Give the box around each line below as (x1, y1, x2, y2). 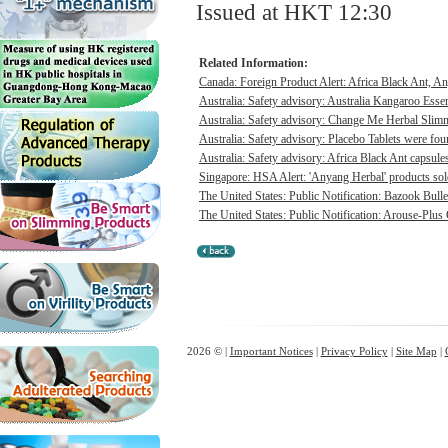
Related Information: (199, 56, 308, 70)
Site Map (395, 345, 437, 357)
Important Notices (229, 345, 313, 357)
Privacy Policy (320, 345, 388, 357)
